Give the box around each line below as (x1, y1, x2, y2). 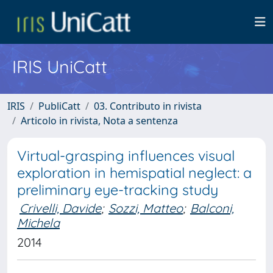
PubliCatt (38, 99, 80, 113)
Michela (17, 215, 60, 230)
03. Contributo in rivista (94, 99, 202, 113)
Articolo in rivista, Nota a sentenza (21, 114, 178, 127)
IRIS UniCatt (12, 55, 107, 77)
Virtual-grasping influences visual (17, 147, 235, 165)
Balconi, (190, 200, 234, 216)
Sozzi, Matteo (108, 200, 183, 216)
